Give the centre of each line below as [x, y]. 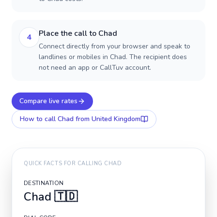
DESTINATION [44, 183]
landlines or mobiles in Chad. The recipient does [113, 57]
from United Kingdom [107, 119]
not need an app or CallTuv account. [95, 68]
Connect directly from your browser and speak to [115, 46]
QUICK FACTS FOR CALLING [64, 163]
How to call [39, 119]
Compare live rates [48, 101]
